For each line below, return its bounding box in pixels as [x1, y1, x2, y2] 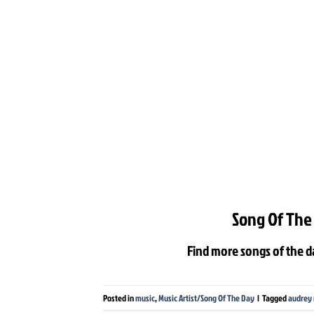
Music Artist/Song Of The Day [158, 291, 254, 304]
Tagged [262, 291, 288, 304]
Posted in [103, 291, 135, 304]
